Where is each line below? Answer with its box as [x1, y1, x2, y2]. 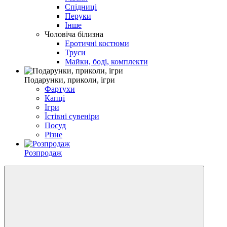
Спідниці [65, 2, 97, 11]
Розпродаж [24, 148, 62, 157]
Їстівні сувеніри [45, 111, 99, 121]
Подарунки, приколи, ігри [24, 75, 115, 84]
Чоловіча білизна [45, 29, 103, 39]
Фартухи [45, 84, 75, 93]
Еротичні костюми [65, 39, 129, 48]
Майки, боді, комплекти [65, 57, 148, 66]
